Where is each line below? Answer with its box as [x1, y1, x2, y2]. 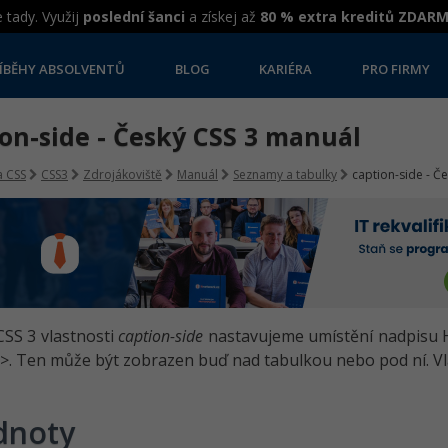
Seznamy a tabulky [233, 166, 337, 183]
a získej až [185, 7, 260, 26]
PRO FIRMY [362, 63, 430, 76]
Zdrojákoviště [83, 166, 162, 183]
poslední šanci [83, 7, 185, 26]
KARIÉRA [259, 63, 313, 76]
